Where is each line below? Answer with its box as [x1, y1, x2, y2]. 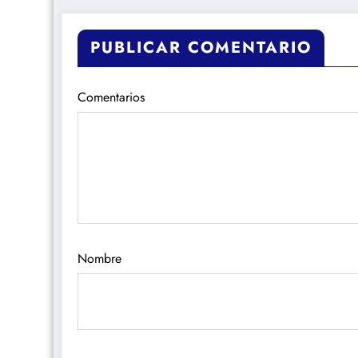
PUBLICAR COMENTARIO [90, 35, 312, 59]
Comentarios [78, 87, 145, 106]
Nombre [78, 249, 121, 268]
